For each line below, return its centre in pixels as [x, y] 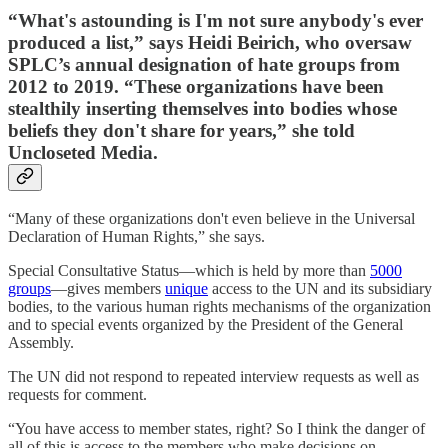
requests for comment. [77, 394]
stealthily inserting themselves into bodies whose [202, 108]
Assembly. [43, 342]
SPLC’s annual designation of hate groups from [204, 64]
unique [186, 288]
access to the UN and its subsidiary [320, 288]
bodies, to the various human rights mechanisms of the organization [219, 306]
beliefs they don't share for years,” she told [181, 130]
